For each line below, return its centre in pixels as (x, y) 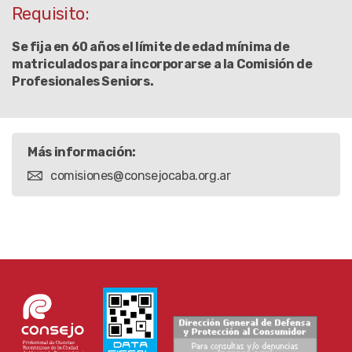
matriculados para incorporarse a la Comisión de (162, 64)
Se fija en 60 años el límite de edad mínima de (151, 46)
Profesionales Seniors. (83, 81)
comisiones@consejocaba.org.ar (140, 176)
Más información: (82, 152)
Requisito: (50, 13)
